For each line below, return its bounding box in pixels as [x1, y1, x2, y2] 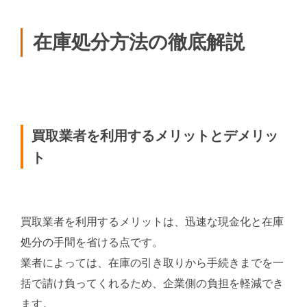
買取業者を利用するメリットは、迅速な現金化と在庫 [21, 216, 284, 228]
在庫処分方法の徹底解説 [33, 31, 245, 53]
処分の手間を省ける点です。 [21, 236, 163, 249]
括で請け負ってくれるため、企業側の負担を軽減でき [21, 278, 284, 290]
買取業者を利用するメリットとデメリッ [32, 128, 278, 144]
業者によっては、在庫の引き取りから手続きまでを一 [21, 257, 284, 269]
